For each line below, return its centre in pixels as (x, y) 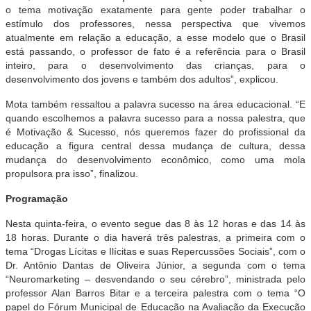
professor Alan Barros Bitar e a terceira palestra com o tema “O (155, 293)
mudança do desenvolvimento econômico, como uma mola (155, 160)
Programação (37, 199)
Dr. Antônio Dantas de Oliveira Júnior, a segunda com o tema (155, 265)
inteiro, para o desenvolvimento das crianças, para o (155, 65)
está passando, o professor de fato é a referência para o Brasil (155, 51)
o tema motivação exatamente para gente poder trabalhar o (155, 10)
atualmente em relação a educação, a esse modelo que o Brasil (155, 37)
